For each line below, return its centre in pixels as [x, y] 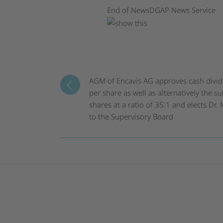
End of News [128, 10]
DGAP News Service [183, 10]
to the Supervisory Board [131, 116]
